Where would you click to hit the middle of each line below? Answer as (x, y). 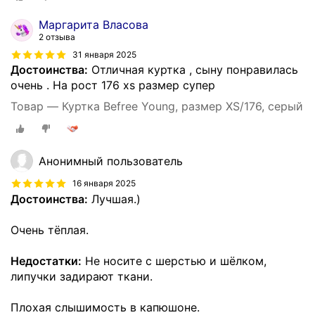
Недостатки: (46, 261)
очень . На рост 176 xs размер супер (113, 85)
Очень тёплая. (50, 230)
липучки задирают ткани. (82, 276)
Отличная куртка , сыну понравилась (193, 70)
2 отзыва (57, 37)
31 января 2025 (104, 54)
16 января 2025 (104, 184)
